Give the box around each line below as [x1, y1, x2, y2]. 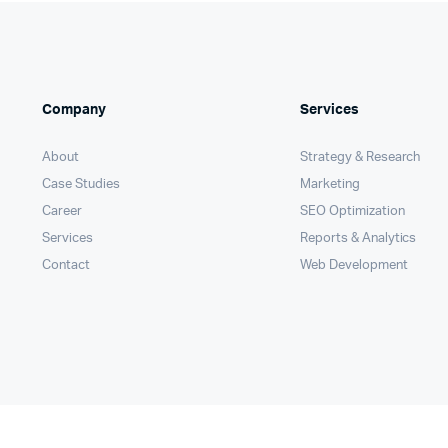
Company [42, 103, 106, 117]
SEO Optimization [300, 205, 405, 218]
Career [42, 205, 82, 218]
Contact [42, 259, 90, 272]
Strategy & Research [300, 151, 421, 164]
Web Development [300, 259, 408, 272]
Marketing [300, 178, 360, 191]
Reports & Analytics [300, 232, 417, 245]
